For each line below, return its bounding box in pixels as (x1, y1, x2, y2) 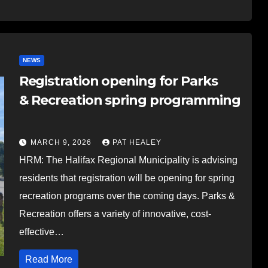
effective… (19, 226, 64, 237)
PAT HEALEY (112, 138, 162, 147)
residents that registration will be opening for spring (19, 172, 234, 183)
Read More (25, 254, 72, 264)
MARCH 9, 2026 (30, 138, 94, 147)
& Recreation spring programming (19, 92, 240, 108)
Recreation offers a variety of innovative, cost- (19, 208, 211, 219)
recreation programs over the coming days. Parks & (19, 190, 235, 201)
